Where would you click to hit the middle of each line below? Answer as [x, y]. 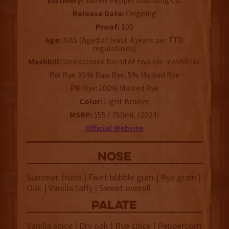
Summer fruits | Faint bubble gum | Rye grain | [113, 177]
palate [114, 207]
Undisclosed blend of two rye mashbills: [131, 62]
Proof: [107, 27]
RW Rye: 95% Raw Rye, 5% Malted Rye [114, 75]
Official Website [114, 128]
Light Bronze [126, 101]
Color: [90, 101]
